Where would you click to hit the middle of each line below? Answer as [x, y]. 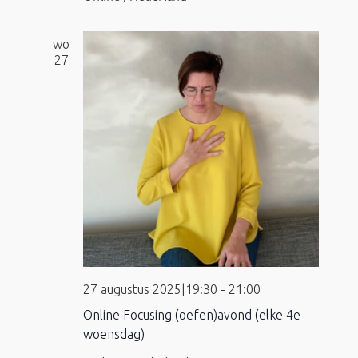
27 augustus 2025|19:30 [150, 290]
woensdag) [113, 334]
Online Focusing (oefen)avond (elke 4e [191, 315]
